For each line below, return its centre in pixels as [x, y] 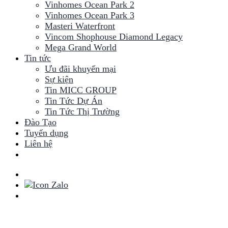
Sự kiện [59, 80]
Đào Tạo [40, 122]
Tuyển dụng [46, 133]
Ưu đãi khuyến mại [80, 69]
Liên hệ [38, 144]
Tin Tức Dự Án [74, 101]
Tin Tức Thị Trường [82, 112]
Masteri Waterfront [80, 26]
